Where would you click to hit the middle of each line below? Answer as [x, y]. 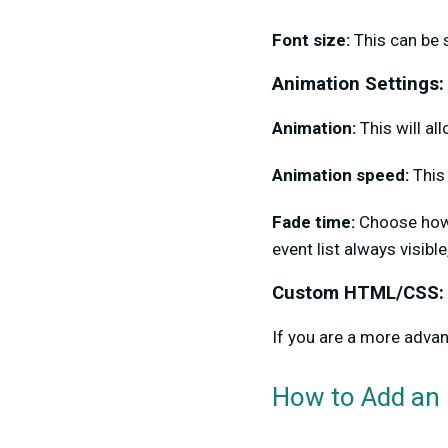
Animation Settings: [358, 83]
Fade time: [315, 221]
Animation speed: [340, 174]
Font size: [313, 39]
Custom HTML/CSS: [358, 292]
